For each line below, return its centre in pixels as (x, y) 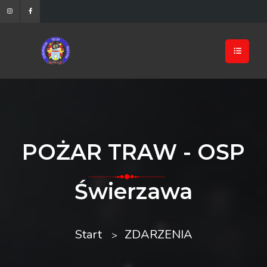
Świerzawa (133, 191)
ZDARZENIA (158, 234)
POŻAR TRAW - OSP (133, 152)
